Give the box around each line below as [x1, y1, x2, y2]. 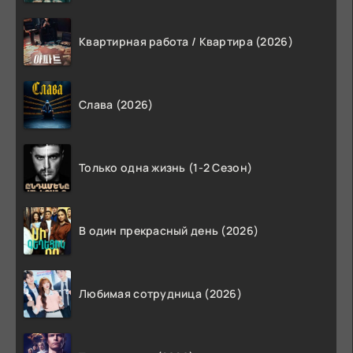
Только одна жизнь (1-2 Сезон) [79, 159, 253, 175]
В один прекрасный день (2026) [79, 222, 259, 238]
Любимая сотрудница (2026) [79, 285, 242, 301]
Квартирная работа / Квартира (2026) [79, 33, 293, 49]
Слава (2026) [79, 96, 154, 112]
